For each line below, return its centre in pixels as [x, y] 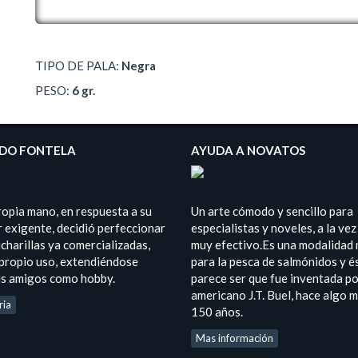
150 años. [217, 311]
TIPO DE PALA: [78, 65]
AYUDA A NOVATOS [248, 150]
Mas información [235, 338]
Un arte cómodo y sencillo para [272, 211]
